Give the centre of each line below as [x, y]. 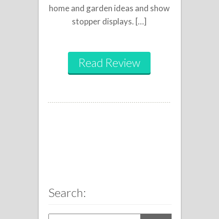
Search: [67, 192]
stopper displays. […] [109, 21]
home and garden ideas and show [109, 8]
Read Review [109, 63]
